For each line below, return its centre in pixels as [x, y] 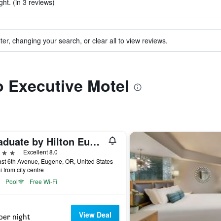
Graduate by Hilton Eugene [94, 141]
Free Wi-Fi [43, 181]
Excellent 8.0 [40, 152]
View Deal [95, 215]
